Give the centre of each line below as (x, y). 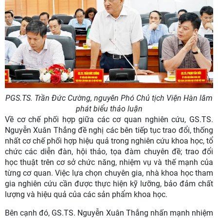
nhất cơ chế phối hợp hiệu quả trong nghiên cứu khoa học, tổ (109, 141)
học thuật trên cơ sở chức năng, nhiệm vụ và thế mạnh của (109, 162)
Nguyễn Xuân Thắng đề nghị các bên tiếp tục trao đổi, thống (109, 130)
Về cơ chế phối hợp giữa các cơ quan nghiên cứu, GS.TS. (109, 119)
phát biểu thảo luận (109, 109)
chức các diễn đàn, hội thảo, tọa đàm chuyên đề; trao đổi (109, 151)
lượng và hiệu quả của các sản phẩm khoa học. (86, 194)
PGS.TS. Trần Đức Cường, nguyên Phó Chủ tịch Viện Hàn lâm (109, 98)
